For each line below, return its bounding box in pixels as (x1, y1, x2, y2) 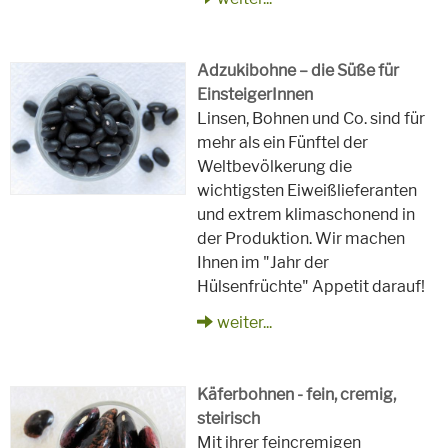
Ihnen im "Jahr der (197, 252, 330, 272)
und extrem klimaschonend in (197, 204, 416, 224)
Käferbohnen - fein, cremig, (197, 384, 397, 404)
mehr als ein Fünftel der (197, 132, 369, 152)
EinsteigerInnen (197, 84, 314, 104)
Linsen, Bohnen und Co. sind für (197, 108, 426, 128)
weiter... (217, 312, 273, 332)
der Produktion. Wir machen (197, 228, 406, 248)
